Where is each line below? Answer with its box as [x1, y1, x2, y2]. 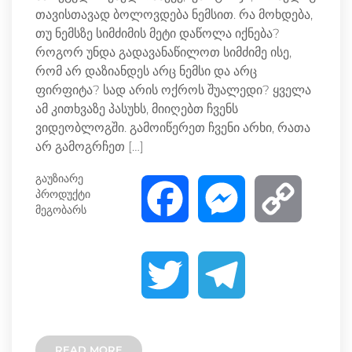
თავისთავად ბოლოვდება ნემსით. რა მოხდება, [35, 6, 313, 22]
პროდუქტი [35, 186, 90, 201]
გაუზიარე [35, 170, 83, 185]
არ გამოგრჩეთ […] [35, 138, 144, 154]
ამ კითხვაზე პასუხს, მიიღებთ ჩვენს [35, 101, 238, 116]
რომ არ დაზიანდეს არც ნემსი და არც [35, 63, 257, 79]
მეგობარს [35, 202, 86, 217]
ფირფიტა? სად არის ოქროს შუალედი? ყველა [35, 82, 311, 97]
